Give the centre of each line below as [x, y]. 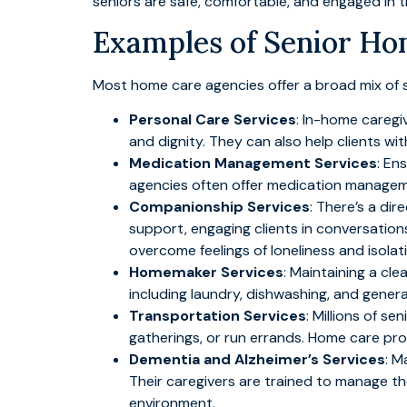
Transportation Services [218, 316]
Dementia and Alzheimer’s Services [257, 360]
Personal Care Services [213, 120]
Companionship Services [219, 207]
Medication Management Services [253, 164]
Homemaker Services [206, 273]
